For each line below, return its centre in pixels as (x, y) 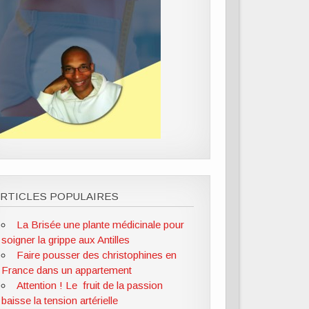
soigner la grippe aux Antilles (66, 239)
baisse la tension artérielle (60, 300)
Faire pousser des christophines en (96, 255)
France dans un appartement (67, 270)
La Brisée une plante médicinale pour (100, 224)
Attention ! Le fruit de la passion (89, 285)
